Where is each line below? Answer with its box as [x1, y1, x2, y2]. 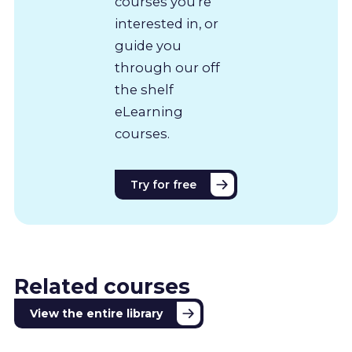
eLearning [114, 103, 183, 119]
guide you [114, 37, 181, 53]
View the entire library [29, 306, 163, 321]
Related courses [13, 273, 190, 299]
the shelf [114, 81, 174, 97]
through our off [114, 59, 220, 75]
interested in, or [114, 15, 218, 31]
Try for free [130, 177, 196, 192]
